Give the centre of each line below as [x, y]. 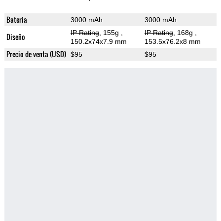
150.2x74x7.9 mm [98, 42]
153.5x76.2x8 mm [172, 42]
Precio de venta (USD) [36, 54]
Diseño [16, 37]
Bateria [17, 20]
